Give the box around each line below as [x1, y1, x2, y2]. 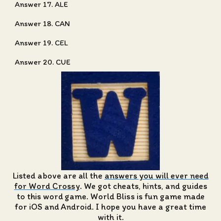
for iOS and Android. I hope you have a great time [15, 201, 206, 212]
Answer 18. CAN [15, 19, 70, 28]
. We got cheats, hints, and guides [79, 181, 207, 191]
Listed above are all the [12, 170, 105, 181]
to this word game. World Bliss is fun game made [16, 191, 205, 201]
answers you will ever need [104, 170, 209, 181]
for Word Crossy [14, 181, 80, 191]
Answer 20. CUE [15, 57, 71, 67]
